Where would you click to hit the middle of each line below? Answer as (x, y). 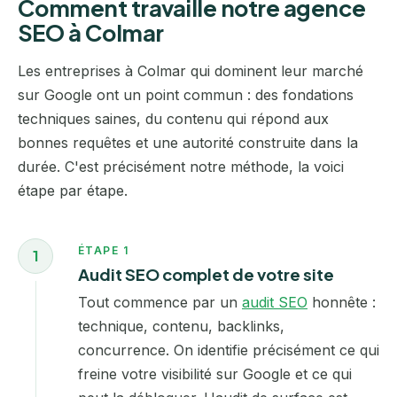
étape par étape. (73, 190)
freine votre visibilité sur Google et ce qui (215, 374)
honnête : (342, 302)
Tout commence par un (160, 302)
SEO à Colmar (91, 32)
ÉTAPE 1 (104, 250)
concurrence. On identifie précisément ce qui (229, 350)
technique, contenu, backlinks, (181, 326)
